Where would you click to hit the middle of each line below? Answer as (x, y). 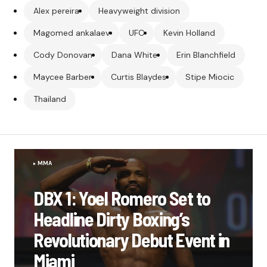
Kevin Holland (189, 32)
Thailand (50, 99)
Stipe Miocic (210, 77)
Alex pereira (56, 10)
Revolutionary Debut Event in (132, 239)
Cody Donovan (63, 55)
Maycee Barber (63, 77)
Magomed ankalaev (72, 32)
